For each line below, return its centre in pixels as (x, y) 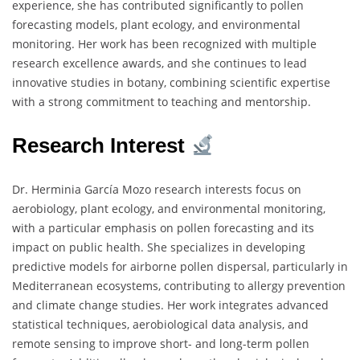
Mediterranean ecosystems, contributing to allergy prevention (179, 286)
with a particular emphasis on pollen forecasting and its (163, 228)
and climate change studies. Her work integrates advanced (170, 305)
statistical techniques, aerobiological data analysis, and (160, 325)
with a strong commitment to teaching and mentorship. (162, 102)
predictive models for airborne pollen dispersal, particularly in (180, 267)
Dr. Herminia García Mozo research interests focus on (157, 190)
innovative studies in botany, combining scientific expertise (171, 83)
